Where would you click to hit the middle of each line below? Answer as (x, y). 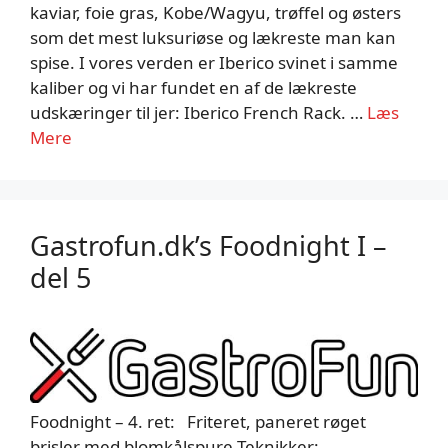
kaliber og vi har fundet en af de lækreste (193, 88)
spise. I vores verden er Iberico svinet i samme (214, 63)
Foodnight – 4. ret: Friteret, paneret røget (198, 422)
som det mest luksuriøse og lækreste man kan (213, 38)
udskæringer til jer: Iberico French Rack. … (198, 113)
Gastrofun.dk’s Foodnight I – (208, 246)
